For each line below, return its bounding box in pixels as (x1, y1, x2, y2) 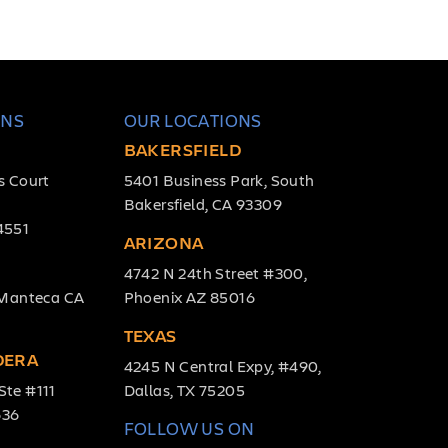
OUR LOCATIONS (123, 107, 262, 132)
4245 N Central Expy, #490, (123, 354, 322, 376)
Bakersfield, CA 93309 (123, 192, 282, 214)
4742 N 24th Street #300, (123, 261, 308, 283)
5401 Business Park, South (123, 168, 315, 190)
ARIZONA (123, 229, 204, 254)
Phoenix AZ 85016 (123, 285, 255, 307)
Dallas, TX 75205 (123, 378, 245, 400)
